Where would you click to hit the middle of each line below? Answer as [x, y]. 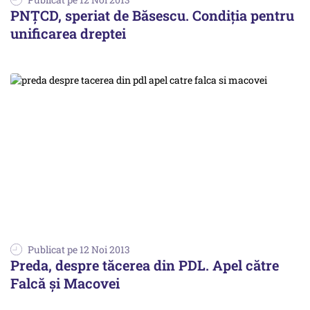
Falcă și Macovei [65, 283]
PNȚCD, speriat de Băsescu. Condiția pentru [152, 15]
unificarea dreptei [68, 33]
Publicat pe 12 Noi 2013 [79, 249]
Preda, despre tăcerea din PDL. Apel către [145, 265]
